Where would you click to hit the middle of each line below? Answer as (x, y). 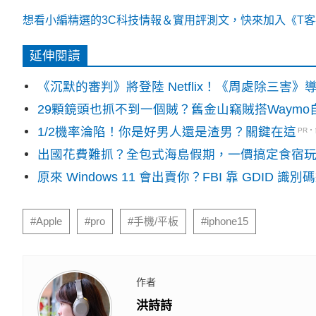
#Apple (46, 222)
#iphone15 (225, 222)
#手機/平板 (153, 222)
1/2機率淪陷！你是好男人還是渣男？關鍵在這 (167, 132)
